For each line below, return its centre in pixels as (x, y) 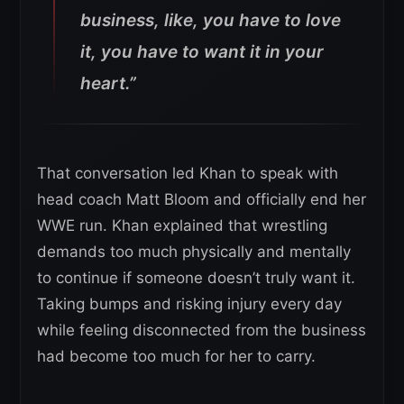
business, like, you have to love (211, 20)
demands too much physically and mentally (194, 252)
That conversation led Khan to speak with (188, 173)
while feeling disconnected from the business (202, 330)
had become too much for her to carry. (176, 356)
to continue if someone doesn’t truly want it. (196, 278)
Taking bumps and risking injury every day (189, 304)
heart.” (108, 83)
